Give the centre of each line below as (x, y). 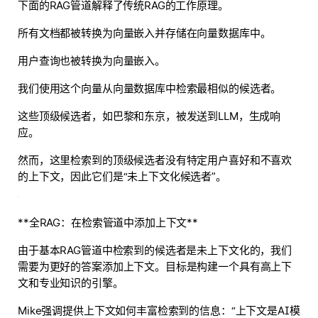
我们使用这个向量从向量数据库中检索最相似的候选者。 (150, 88)
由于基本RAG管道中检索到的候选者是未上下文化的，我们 (155, 250)
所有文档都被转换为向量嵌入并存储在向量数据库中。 (144, 33)
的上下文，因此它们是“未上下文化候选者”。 (122, 176)
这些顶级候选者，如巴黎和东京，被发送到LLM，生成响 (149, 116)
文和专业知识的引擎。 (71, 283)
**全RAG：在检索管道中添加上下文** (108, 223)
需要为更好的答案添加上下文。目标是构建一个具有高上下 (155, 267)
